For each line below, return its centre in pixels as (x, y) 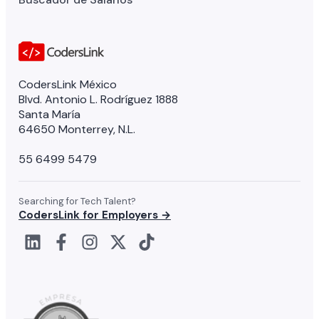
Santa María (49, 114)
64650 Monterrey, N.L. (77, 129)
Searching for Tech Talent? (77, 201)
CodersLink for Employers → (95, 215)
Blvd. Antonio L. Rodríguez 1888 (98, 99)
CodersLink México (68, 84)
